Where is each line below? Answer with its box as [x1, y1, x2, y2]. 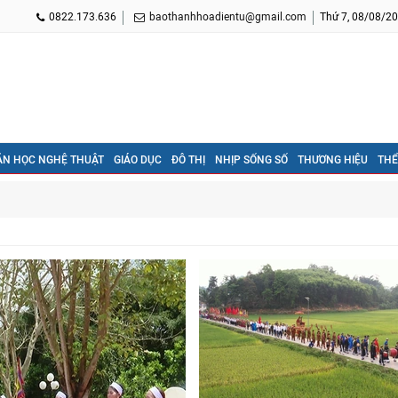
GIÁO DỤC [114, 154, 162, 166]
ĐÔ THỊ [171, 154, 205, 166]
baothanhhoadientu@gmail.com [149, 11, 306, 23]
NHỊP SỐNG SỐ [215, 154, 288, 166]
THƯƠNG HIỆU [298, 154, 368, 166]
